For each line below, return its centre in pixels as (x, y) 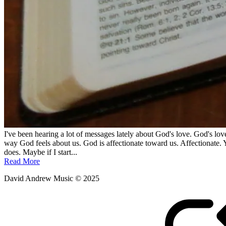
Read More (22, 161)
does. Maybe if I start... (41, 152)
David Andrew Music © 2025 (52, 178)
